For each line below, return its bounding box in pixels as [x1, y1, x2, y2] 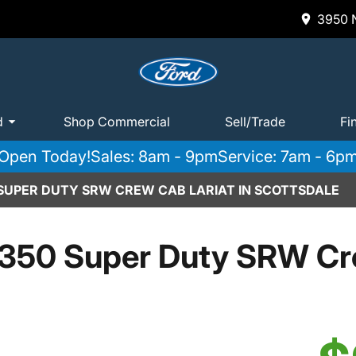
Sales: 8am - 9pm [91, 147, 218, 166]
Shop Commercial [64, 113, 170, 130]
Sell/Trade [225, 113, 285, 130]
